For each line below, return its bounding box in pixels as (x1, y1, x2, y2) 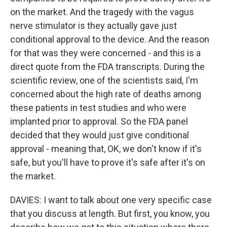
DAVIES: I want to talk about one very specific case (10, 195, 212, 205)
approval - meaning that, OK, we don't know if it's (10, 143, 202, 154)
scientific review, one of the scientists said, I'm (10, 75, 198, 86)
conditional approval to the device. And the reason (10, 34, 209, 45)
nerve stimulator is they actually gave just (10, 20, 177, 31)
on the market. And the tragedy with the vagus (10, 7, 194, 17)
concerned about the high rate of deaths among (10, 89, 201, 99)
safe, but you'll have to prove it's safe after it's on (10, 157, 205, 168)
